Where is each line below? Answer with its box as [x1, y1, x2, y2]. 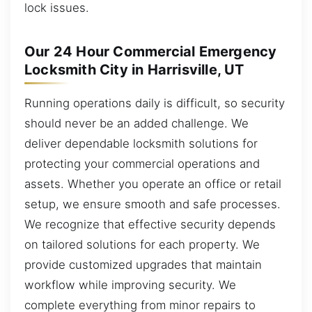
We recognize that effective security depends [24, 217, 276, 231]
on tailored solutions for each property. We [24, 237, 260, 251]
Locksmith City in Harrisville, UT [24, 61, 244, 78]
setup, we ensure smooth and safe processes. [24, 196, 281, 211]
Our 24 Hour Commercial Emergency [24, 42, 277, 60]
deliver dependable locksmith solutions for [24, 136, 258, 150]
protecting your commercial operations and [24, 156, 260, 171]
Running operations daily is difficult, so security [24, 95, 285, 110]
